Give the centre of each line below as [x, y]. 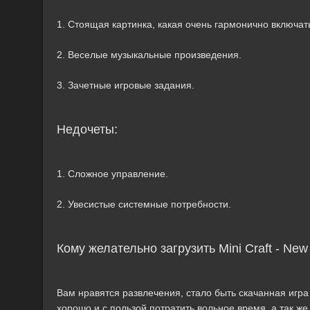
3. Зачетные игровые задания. [126, 85]
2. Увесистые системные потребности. [144, 204]
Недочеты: [87, 129]
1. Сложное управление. [112, 174]
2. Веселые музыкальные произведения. [149, 55]
